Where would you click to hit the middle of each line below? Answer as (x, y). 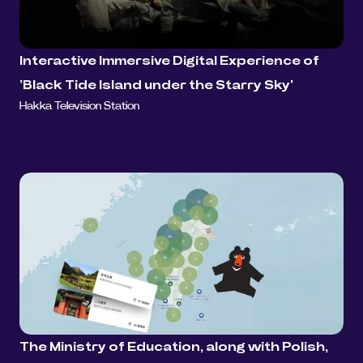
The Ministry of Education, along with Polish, (174, 347)
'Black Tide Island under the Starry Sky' (156, 85)
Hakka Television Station (79, 107)
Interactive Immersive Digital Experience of (169, 61)
